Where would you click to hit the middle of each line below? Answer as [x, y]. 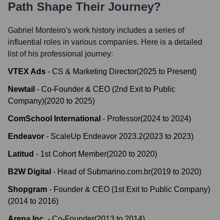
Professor [124, 119]
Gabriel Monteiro [37, 30]
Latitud [21, 154]
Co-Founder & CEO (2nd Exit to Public [108, 89]
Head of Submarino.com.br [104, 172]
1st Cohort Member [73, 154]
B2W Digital [29, 172]
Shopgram [27, 189]
